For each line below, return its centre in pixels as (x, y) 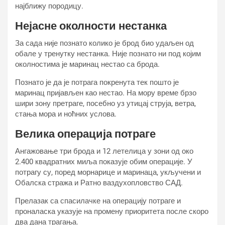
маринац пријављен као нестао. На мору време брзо (106, 93)
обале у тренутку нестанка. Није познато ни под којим (108, 54)
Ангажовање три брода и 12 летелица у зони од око (104, 151)
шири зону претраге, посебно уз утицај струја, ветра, (105, 103)
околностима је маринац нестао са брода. (87, 64)
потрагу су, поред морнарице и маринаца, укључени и (108, 172)
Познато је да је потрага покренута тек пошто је (97, 82)
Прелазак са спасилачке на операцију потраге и (98, 201)
